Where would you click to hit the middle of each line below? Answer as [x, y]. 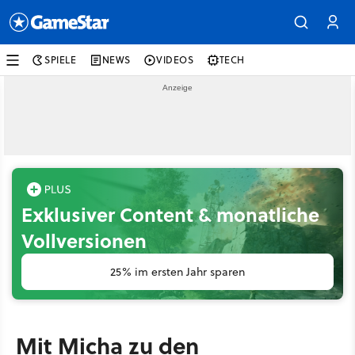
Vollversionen [84, 240]
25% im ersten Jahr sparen [177, 272]
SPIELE [61, 60]
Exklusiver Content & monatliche [170, 214]
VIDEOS [175, 60]
